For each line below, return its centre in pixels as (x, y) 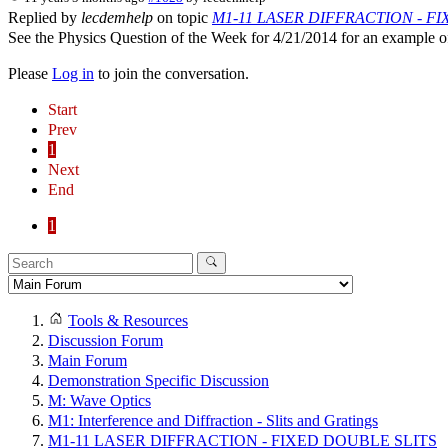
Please (30, 73)
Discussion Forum (105, 340)
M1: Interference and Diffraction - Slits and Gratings (213, 420)
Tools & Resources (128, 320)
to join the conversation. (171, 73)
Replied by (44, 17)
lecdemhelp (117, 17)
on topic (182, 17)
